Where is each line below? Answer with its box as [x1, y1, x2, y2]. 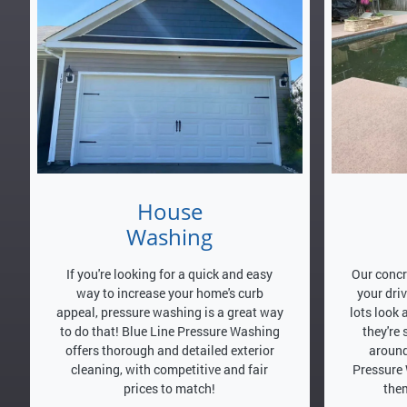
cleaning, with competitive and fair [71, 360, 269, 378]
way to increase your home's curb [75, 283, 263, 302]
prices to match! [124, 379, 216, 397]
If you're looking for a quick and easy [66, 264, 273, 283]
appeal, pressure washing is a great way [55, 303, 283, 321]
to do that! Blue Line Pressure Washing [59, 322, 280, 340]
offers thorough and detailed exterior [65, 341, 274, 359]
